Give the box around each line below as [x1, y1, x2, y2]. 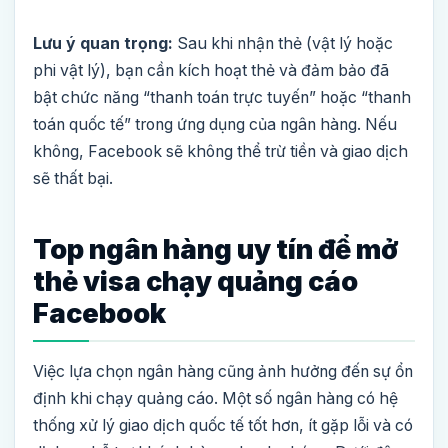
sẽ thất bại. [33, 169, 113, 189]
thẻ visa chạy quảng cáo [33, 265, 358, 299]
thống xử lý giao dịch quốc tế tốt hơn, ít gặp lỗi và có [33, 416, 413, 436]
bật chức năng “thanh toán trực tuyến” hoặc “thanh [33, 88, 411, 108]
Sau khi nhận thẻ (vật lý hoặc [173, 34, 393, 54]
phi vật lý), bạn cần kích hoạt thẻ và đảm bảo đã [33, 61, 389, 81]
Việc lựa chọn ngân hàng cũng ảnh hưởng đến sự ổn [33, 362, 413, 382]
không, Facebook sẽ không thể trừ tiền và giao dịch [33, 142, 408, 162]
